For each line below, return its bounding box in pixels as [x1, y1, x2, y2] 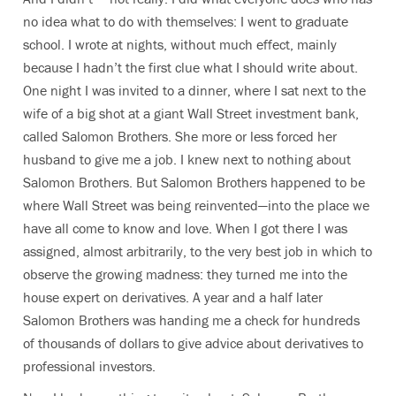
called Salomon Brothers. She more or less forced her [23, 127, 337, 145]
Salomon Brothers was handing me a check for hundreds [23, 311, 360, 329]
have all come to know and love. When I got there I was [23, 219, 347, 237]
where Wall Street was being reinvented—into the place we [23, 196, 369, 214]
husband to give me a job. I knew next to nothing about [23, 150, 351, 168]
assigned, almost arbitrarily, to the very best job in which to [23, 242, 372, 260]
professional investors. [23, 357, 163, 375]
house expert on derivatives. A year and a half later [23, 288, 323, 306]
